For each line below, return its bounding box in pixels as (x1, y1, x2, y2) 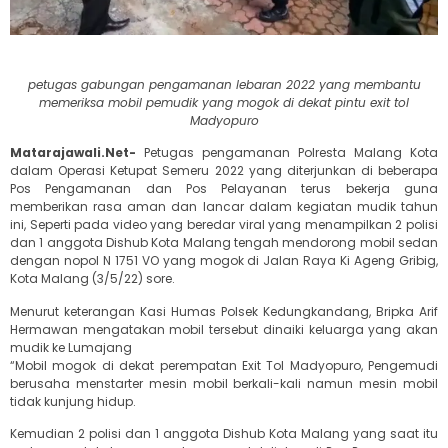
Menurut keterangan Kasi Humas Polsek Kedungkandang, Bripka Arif (10, 302, 438, 320)
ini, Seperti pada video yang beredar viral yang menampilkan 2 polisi (10, 216, 438, 234)
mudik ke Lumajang (10, 338, 132, 356)
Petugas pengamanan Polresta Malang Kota (136, 144, 438, 162)
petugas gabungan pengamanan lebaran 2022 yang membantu (27, 75, 421, 93)
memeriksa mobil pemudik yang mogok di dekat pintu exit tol (39, 93, 409, 111)
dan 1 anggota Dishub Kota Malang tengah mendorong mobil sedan (10, 234, 438, 252)
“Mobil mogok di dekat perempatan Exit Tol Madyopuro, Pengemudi (10, 356, 438, 374)
